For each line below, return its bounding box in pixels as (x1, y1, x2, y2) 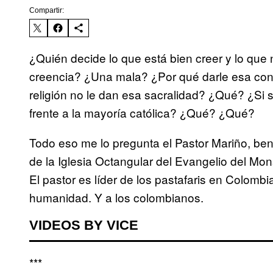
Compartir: (29, 6, 64, 15)
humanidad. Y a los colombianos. (29, 189, 204, 206)
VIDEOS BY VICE (29, 218, 138, 233)
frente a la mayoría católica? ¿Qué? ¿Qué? (29, 104, 255, 121)
